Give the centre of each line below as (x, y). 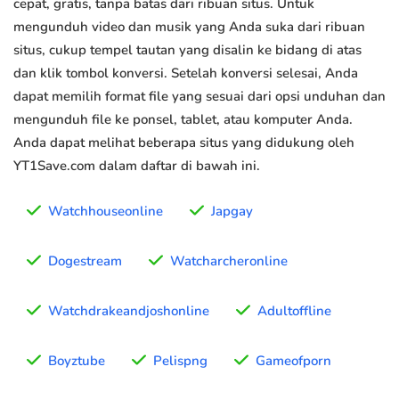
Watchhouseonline (106, 212)
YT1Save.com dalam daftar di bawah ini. (137, 166)
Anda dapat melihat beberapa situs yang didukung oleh (184, 143)
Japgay (232, 212)
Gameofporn (293, 361)
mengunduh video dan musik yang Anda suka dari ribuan (189, 27)
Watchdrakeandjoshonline (129, 311)
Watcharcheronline (229, 261)
